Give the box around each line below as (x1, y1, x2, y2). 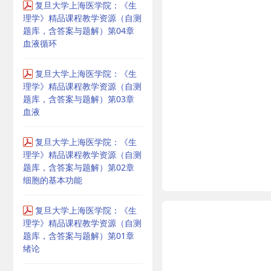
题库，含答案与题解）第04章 (23, 25, 134, 36)
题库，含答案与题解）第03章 (23, 93, 134, 105)
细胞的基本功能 (23, 174, 82, 186)
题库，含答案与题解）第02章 (23, 162, 134, 173)
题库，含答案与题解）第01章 (23, 230, 134, 241)
